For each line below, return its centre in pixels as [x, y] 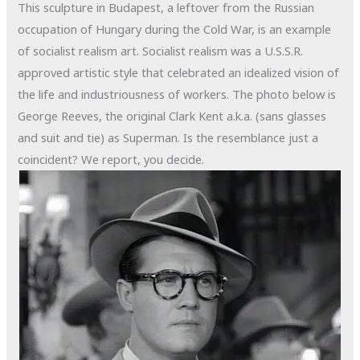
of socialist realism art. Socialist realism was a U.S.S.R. [161, 51]
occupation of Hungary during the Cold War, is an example [175, 29]
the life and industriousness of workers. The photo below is [177, 94]
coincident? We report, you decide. [111, 160]
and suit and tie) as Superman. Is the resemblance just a [168, 138]
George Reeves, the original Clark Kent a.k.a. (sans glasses [172, 116]
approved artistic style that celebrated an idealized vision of [179, 73]
